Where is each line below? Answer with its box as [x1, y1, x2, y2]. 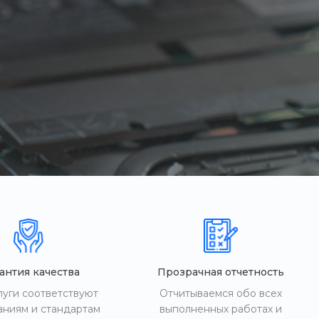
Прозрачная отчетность [157, 266, 284, 278]
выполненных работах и [159, 303, 282, 315]
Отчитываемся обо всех [159, 287, 282, 300]
